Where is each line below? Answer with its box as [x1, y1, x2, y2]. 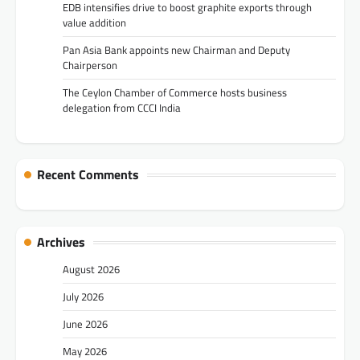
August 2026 [63, 261, 120, 278]
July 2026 [63, 288, 104, 305]
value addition [63, 14, 126, 31]
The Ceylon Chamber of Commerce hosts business [63, 84, 287, 100]
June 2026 [63, 316, 108, 333]
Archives [37, 232, 85, 252]
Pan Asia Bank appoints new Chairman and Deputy [63, 41, 290, 58]
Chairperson [63, 56, 117, 73]
